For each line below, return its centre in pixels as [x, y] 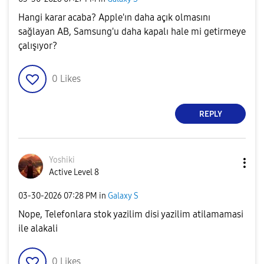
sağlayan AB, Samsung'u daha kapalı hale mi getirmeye [132, 32]
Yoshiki [62, 160]
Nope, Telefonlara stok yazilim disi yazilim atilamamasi [131, 214]
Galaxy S [123, 196]
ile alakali [38, 228]
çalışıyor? [38, 46]
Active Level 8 [74, 172]
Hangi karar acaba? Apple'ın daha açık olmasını [114, 17]
